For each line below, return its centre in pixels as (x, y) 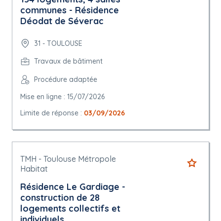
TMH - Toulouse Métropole (68, 159)
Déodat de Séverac (62, 21)
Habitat (34, 169)
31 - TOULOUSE (58, 43)
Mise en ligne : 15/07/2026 (62, 97)
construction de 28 (60, 198)
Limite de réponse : (52, 113)
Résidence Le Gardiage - (73, 187)
